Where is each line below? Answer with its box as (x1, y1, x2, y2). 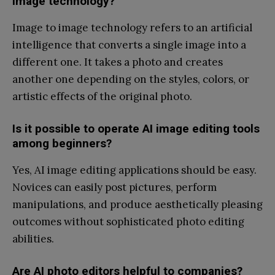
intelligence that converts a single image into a (12, 37, 246, 52)
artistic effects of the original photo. (12, 89, 192, 103)
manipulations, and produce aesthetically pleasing (12, 197, 263, 211)
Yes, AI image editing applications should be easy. (12, 163, 257, 177)
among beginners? (12, 136, 112, 150)
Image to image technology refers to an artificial (12, 20, 252, 34)
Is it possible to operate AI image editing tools (12, 121, 260, 136)
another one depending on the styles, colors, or (12, 72, 249, 86)
